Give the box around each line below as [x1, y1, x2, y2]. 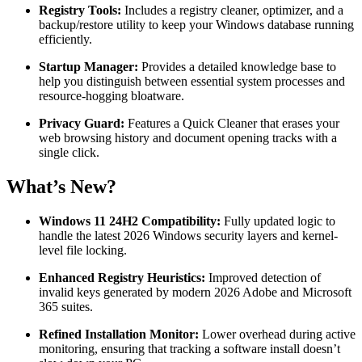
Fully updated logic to [221, 214, 335, 229]
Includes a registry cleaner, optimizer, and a [121, 3, 343, 18]
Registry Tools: [39, 3, 121, 18]
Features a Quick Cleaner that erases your [124, 116, 339, 131]
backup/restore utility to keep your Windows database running [39, 18, 354, 32]
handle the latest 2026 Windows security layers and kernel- [39, 229, 338, 243]
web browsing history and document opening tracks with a [39, 131, 337, 145]
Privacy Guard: [39, 116, 124, 131]
